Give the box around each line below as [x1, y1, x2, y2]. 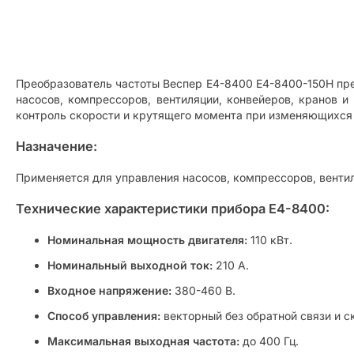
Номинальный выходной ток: [47, 258, 213, 273]
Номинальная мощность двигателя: [47, 233, 247, 247]
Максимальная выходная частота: [47, 334, 239, 348]
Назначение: [16, 138, 97, 155]
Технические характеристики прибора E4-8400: [16, 201, 330, 217]
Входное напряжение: [47, 284, 171, 298]
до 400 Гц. [239, 334, 299, 348]
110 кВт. [247, 233, 292, 247]
